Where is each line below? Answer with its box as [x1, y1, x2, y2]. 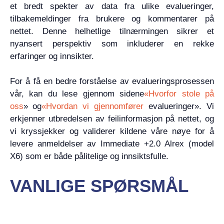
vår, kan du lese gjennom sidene [10, 89, 144, 98]
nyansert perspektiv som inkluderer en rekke [10, 38, 214, 48]
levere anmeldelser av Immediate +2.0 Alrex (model [10, 139, 214, 148]
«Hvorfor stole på [144, 89, 214, 98]
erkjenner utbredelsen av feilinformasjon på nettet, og [10, 114, 214, 123]
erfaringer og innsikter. [10, 51, 94, 61]
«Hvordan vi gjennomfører [41, 101, 143, 111]
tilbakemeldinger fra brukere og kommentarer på [10, 13, 214, 23]
